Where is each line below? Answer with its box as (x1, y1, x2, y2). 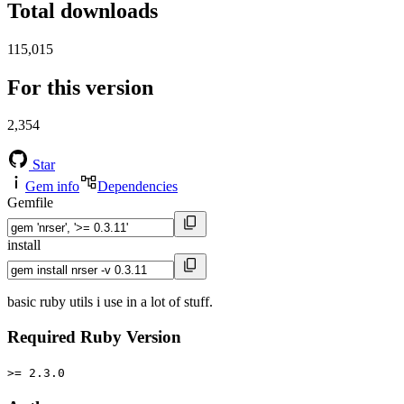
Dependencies (97, 179, 178, 195)
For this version (7, 75, 153, 99)
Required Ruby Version (7, 327, 181, 347)
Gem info (25, 179, 79, 195)
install (7, 237, 41, 253)
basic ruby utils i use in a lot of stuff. (7, 294, 213, 310)
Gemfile (7, 195, 53, 211)
